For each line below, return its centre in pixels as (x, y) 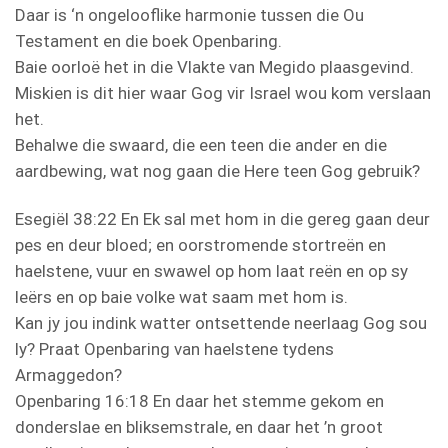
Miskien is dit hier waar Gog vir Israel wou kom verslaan (223, 92)
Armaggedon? (68, 374)
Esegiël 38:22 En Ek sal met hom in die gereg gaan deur (222, 218)
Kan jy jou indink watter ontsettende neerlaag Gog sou (221, 322)
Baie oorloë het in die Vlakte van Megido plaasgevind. (214, 66)
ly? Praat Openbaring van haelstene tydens (174, 348)
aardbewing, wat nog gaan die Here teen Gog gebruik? (217, 170)
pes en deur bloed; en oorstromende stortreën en (200, 244)
